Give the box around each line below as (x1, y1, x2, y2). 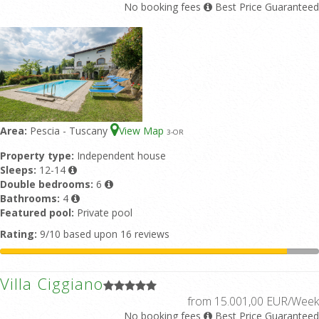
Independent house (77, 148, 166, 162)
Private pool (77, 205, 132, 219)
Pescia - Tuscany (30, 123, 110, 137)
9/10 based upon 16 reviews (37, 226, 169, 241)
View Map (119, 123, 167, 137)
